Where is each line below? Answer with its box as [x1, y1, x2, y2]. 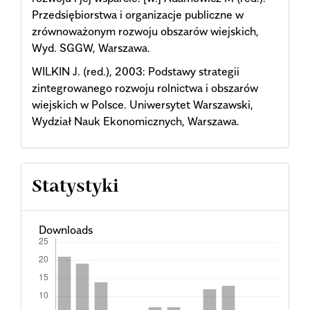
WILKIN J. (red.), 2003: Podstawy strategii [32, 64, 239, 79]
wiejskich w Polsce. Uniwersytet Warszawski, [32, 98, 253, 112]
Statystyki [32, 178, 119, 195]
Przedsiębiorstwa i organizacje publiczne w [32, 7, 244, 21]
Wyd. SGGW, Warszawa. [32, 40, 150, 55]
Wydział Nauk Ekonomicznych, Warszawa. [32, 114, 239, 129]
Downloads [38, 222, 93, 237]
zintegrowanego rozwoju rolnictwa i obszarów [32, 81, 258, 95]
